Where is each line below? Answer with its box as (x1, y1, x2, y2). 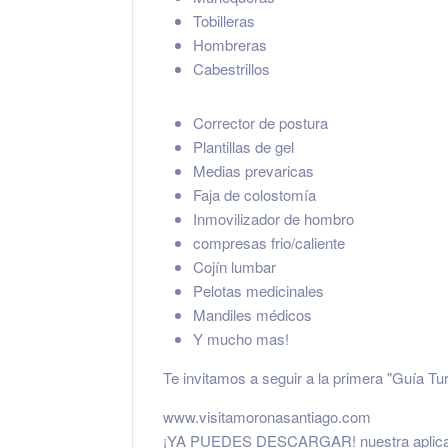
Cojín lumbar (193, 256, 276, 277)
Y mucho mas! (193, 328, 289, 349)
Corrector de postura (193, 112, 328, 133)
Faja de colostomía (193, 184, 316, 205)
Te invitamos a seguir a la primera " (163, 367, 392, 388)
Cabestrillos (193, 58, 270, 79)
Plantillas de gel (193, 136, 294, 157)
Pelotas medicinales (193, 280, 324, 301)
